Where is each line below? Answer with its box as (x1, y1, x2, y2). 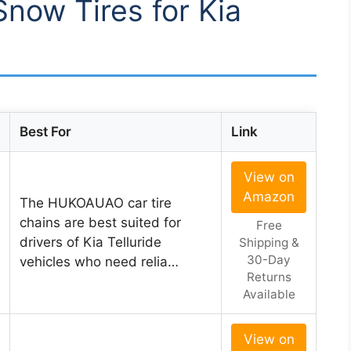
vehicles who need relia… (20, 254, 179, 270)
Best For (20, 124, 71, 140)
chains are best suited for (20, 215, 181, 231)
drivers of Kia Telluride (20, 234, 161, 251)
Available (242, 287, 295, 302)
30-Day (247, 252, 291, 268)
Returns (246, 270, 291, 285)
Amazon (243, 189, 295, 205)
